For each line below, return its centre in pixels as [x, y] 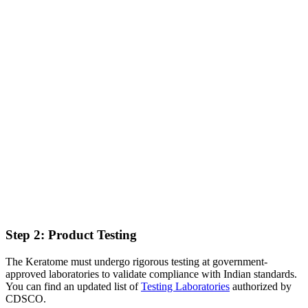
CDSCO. [26, 298]
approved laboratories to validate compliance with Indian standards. [151, 274]
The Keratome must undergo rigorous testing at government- [136, 261]
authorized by [261, 286]
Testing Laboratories [185, 286]
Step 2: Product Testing [71, 234]
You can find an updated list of [73, 286]
